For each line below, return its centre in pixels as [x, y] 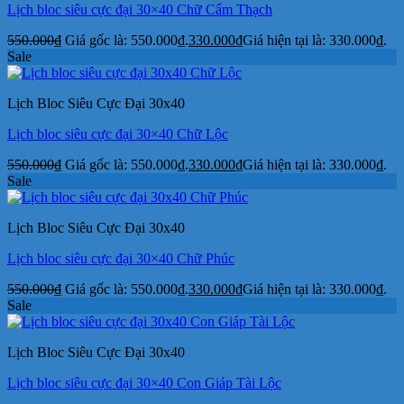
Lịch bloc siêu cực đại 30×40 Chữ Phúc [121, 258]
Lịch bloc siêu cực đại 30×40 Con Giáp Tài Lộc [144, 382]
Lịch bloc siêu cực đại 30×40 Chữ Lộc [118, 133]
